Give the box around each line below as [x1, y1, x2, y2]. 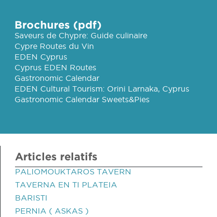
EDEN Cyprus [15, 52, 67, 61]
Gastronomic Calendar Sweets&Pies [15, 95, 150, 104]
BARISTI [15, 193, 47, 202]
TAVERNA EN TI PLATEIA [15, 180, 117, 189]
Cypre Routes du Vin [15, 42, 94, 50]
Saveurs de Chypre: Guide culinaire [15, 31, 147, 40]
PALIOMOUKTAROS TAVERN [15, 167, 131, 176]
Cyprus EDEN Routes [15, 63, 96, 72]
